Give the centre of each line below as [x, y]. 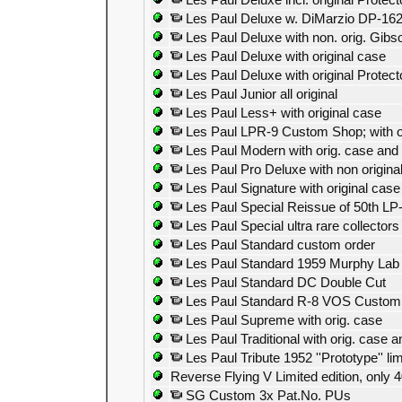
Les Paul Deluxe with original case [284, 57]
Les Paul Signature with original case [291, 188]
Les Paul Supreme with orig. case [282, 320]
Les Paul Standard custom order [279, 245]
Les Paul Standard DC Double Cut [284, 283]
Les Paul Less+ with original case [282, 113]
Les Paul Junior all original [260, 94]
